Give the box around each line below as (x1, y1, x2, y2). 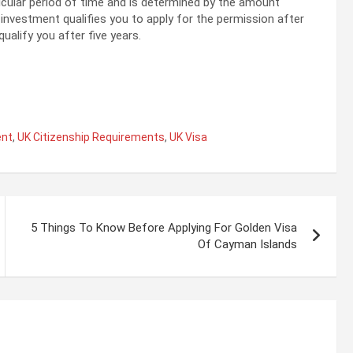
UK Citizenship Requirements (17, 131, 165, 144)
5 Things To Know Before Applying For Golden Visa (31, 221, 298, 236)
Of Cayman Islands (198, 237, 298, 252)
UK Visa (169, 131, 207, 144)
